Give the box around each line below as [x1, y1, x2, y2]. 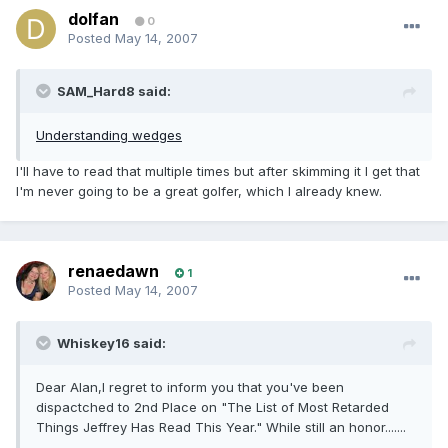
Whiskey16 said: [57, 335, 166, 352]
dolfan [68, 9, 119, 30]
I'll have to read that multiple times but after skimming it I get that [16, 163, 420, 180]
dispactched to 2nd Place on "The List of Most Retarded [36, 399, 389, 416]
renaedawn [68, 261, 159, 282]
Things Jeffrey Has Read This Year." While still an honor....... [36, 419, 406, 436]
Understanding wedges [36, 127, 182, 144]
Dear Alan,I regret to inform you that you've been [36, 379, 344, 396]
